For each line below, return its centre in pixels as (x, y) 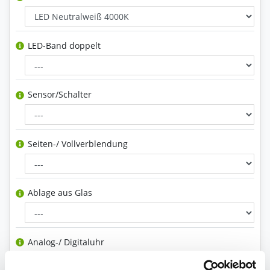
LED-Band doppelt (63, 45)
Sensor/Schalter (58, 95)
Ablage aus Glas (59, 193)
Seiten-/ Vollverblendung (77, 143)
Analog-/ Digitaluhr (65, 242)
